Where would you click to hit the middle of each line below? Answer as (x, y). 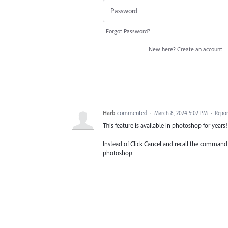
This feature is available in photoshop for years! (165, 125)
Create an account (200, 49)
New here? (163, 49)
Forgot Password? (128, 31)
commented (133, 112)
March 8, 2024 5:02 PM (181, 113)
